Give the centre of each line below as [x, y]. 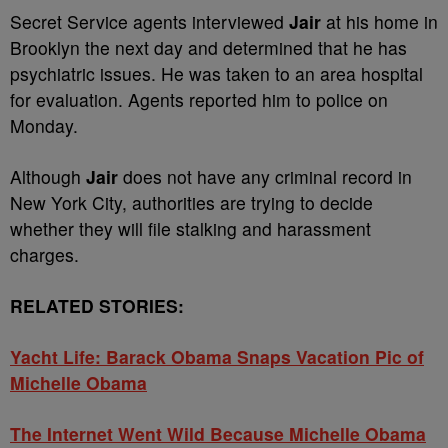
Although [48, 176]
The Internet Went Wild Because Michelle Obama [218, 433]
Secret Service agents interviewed [149, 21]
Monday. [44, 125]
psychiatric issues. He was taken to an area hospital [216, 73]
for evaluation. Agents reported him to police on [199, 99]
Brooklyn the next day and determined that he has [208, 47]
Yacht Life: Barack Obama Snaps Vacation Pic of [217, 356]
